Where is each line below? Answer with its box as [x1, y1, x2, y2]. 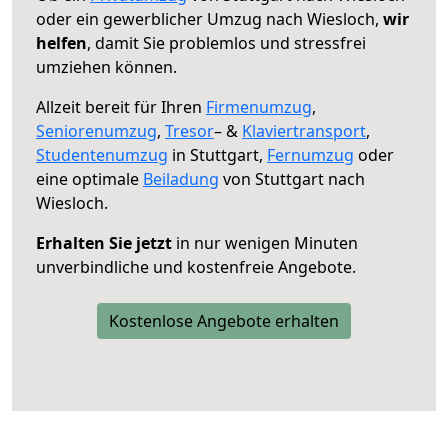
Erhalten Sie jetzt [36, 231, 172, 254]
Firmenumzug [206, 95, 312, 118]
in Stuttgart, [168, 143, 267, 166]
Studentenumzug [36, 143, 168, 166]
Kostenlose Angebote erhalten [109, 309, 339, 332]
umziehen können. [36, 55, 177, 78]
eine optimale [36, 167, 143, 190]
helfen [36, 31, 87, 54]
